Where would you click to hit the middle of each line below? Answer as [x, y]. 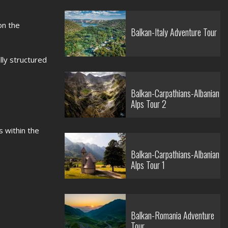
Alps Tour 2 [149, 104]
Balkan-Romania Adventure [173, 215]
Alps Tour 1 [148, 165]
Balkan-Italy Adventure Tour [174, 32]
